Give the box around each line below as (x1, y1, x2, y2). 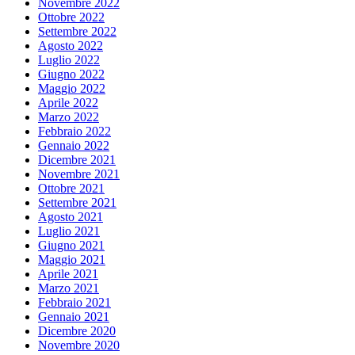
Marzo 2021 (38, 281, 99, 296)
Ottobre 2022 (38, 10, 105, 25)
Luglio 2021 (38, 224, 100, 239)
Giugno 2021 (38, 239, 105, 253)
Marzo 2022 (38, 110, 99, 124)
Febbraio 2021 (38, 296, 111, 310)
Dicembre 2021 (38, 153, 116, 167)
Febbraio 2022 (38, 124, 111, 139)
